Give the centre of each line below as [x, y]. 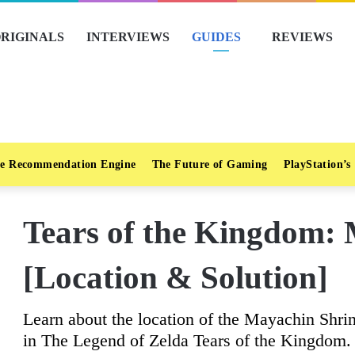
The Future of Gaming [210, 164]
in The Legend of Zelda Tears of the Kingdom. [187, 340]
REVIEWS [302, 37]
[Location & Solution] [176, 277]
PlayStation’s [317, 164]
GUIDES [216, 37]
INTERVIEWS [128, 37]
